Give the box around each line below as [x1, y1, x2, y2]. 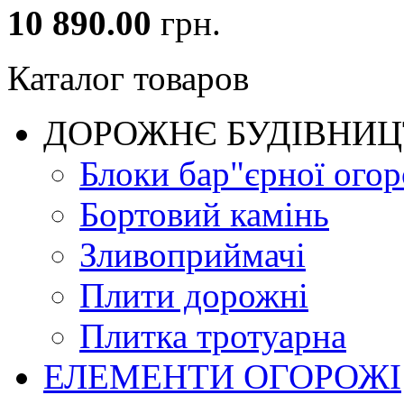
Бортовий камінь [79, 195, 329, 234]
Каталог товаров [7, 59, 249, 97]
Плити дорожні [79, 276, 308, 315]
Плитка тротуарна [79, 317, 346, 355]
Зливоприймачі [79, 235, 306, 274]
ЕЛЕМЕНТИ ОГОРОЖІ [43, 357, 401, 396]
